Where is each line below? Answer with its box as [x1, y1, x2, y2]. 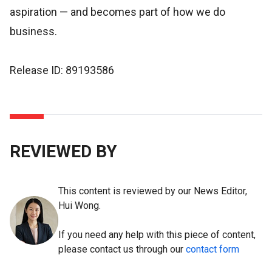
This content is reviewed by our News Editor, [58, 185, 247, 197]
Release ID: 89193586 [10, 64, 114, 76]
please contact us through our [58, 243, 186, 255]
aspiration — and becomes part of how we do [10, 5, 225, 18]
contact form [186, 243, 239, 255]
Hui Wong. [58, 200, 101, 211]
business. [10, 25, 57, 38]
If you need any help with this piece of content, [58, 229, 256, 240]
